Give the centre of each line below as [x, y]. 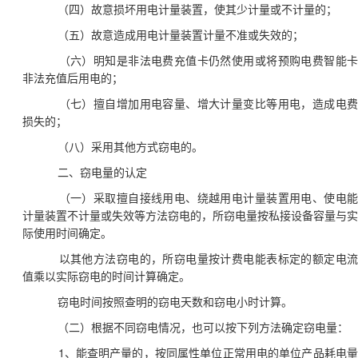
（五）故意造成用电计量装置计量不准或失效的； [181, 35]
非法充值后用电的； [73, 78]
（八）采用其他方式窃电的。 [130, 147]
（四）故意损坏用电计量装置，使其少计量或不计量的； [197, 10]
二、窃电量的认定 [102, 173]
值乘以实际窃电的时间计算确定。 [106, 276]
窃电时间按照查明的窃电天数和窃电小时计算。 [175, 302]
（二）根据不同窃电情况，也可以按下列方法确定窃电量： [203, 328]
